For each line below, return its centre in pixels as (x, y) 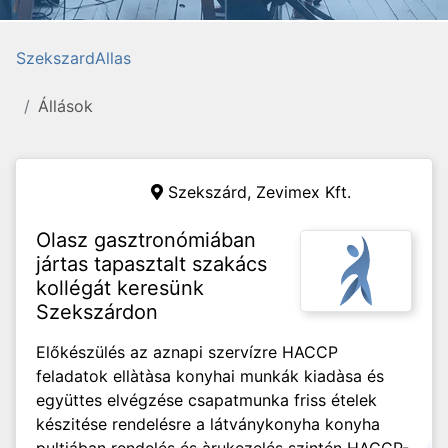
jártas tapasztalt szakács (151, 264)
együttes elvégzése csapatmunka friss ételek (206, 400)
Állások (65, 106)
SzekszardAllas (73, 58)
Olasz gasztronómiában (146, 240)
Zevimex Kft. (303, 192)
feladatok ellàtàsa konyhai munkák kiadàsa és (210, 376)
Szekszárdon (97, 312)
